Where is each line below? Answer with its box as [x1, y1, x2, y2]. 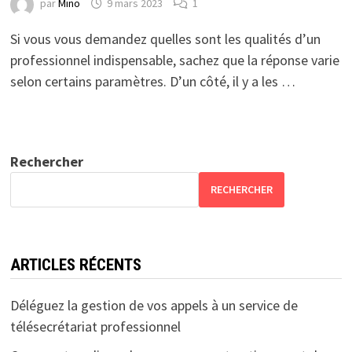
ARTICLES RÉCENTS [9, 255, 141, 274]
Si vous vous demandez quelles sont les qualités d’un [9, 29, 321, 48]
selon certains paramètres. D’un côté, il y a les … [9, 71, 295, 90]
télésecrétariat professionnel [9, 317, 181, 335]
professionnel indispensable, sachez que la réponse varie [9, 50, 339, 69]
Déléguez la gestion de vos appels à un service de [9, 295, 298, 314]
